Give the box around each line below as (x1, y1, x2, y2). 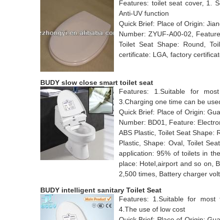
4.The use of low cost (119, 205, 185, 213)
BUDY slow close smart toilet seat (40, 79, 153, 86)
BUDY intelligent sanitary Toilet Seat (40, 186, 162, 194)
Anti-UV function (119, 9, 169, 17)
